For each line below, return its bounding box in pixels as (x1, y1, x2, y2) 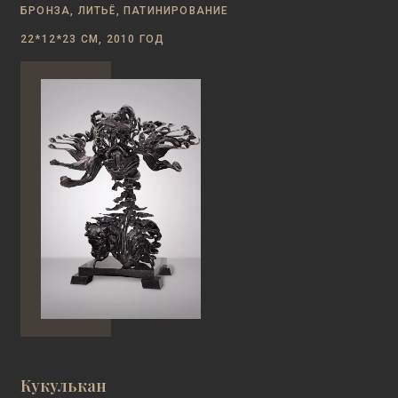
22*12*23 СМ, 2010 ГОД (20, 33, 165, 45)
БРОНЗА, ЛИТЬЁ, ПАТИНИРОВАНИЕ (20, 4, 229, 17)
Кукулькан (20, 375, 107, 396)
